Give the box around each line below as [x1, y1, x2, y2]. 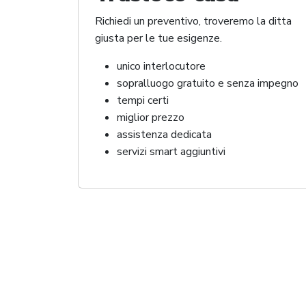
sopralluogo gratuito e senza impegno [117, 76, 298, 92]
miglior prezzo [117, 110, 184, 126]
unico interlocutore [117, 59, 206, 74]
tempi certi [117, 93, 169, 109]
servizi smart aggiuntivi [117, 144, 225, 160]
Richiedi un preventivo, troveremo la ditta [95, 14, 292, 29]
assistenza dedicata [117, 127, 212, 143]
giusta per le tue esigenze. [95, 31, 222, 46]
